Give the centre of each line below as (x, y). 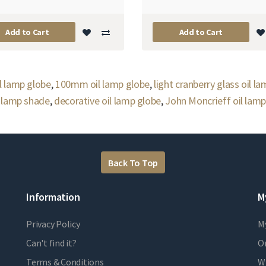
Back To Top (133, 162)
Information (53, 197)
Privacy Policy (53, 224)
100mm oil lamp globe (102, 84)
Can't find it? (51, 243)
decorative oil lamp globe (107, 101)
